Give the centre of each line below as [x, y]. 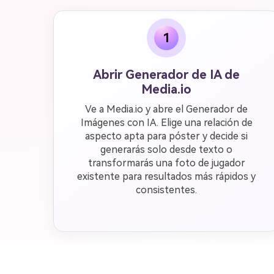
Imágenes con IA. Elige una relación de [166, 123]
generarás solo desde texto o [166, 150]
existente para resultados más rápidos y [166, 176]
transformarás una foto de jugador [166, 163]
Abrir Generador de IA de [166, 75]
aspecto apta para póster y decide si [166, 136]
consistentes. [166, 190]
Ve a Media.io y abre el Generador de [166, 109]
